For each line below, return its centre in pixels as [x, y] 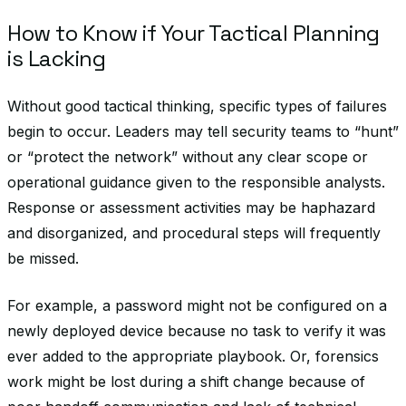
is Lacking [56, 58]
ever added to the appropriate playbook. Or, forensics [193, 356]
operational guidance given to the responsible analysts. [196, 182]
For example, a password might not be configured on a [197, 305]
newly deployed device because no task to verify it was [197, 331]
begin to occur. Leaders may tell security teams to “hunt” [203, 131]
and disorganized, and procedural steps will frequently [194, 233]
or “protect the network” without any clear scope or [188, 157]
